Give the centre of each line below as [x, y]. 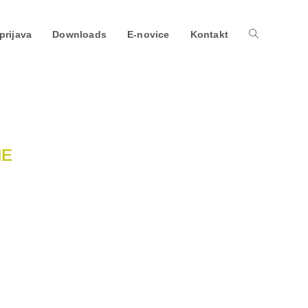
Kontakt [209, 34]
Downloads [79, 34]
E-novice [148, 34]
